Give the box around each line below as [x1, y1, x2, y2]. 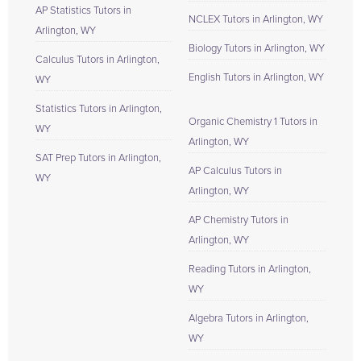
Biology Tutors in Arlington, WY [189, 43, 325, 54]
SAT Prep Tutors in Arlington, [35, 152, 161, 164]
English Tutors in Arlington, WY [189, 72, 324, 83]
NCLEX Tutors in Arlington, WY [189, 14, 323, 25]
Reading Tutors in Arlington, [189, 263, 311, 275]
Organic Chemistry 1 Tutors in [189, 116, 317, 127]
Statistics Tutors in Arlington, [35, 103, 162, 114]
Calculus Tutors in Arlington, [35, 54, 160, 65]
